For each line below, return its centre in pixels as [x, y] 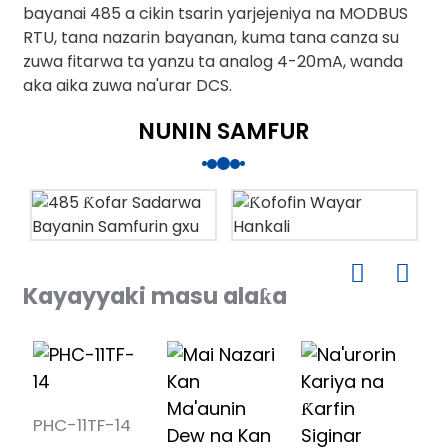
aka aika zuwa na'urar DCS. [127, 85]
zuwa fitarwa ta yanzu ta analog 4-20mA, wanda [212, 61]
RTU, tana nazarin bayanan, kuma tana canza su [210, 37]
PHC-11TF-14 [81, 425]
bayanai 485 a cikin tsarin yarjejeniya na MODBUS [215, 13]
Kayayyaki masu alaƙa [154, 296]
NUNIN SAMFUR [223, 131]
